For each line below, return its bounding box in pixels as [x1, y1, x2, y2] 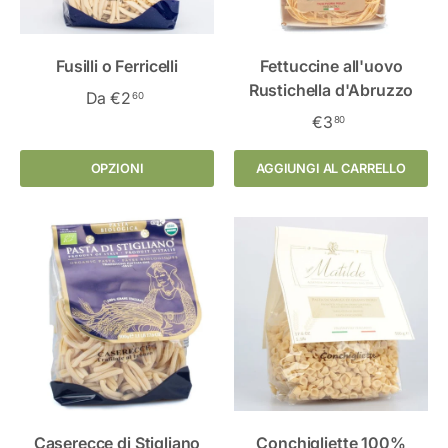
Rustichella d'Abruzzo [248, 79, 414, 100]
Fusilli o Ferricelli [56, 55, 178, 76]
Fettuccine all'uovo [259, 55, 403, 76]
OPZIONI [90, 160, 144, 176]
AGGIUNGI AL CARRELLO [256, 160, 406, 176]
